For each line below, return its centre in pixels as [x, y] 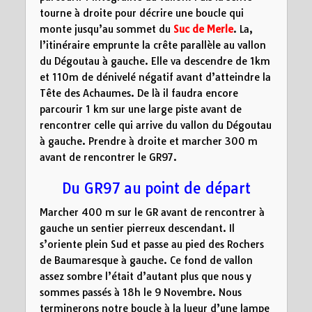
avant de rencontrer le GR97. [108, 157]
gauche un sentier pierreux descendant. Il [137, 229]
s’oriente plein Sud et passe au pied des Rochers [151, 245]
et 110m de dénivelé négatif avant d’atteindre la [155, 77]
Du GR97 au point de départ [156, 188]
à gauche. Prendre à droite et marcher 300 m [148, 141]
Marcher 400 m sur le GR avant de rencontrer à [152, 213]
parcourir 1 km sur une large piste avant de [140, 109]
